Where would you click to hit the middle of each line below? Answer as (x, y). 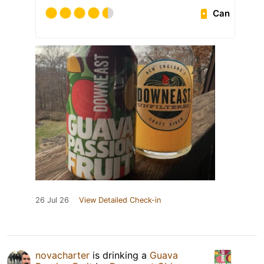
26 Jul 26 (52, 200)
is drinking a (120, 255)
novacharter (62, 255)
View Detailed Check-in (120, 200)
